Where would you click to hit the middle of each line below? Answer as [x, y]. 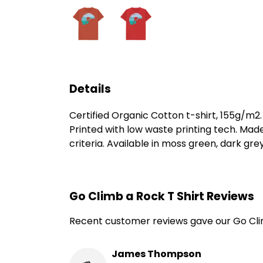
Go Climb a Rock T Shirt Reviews [162, 197]
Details [90, 89]
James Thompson [156, 254]
